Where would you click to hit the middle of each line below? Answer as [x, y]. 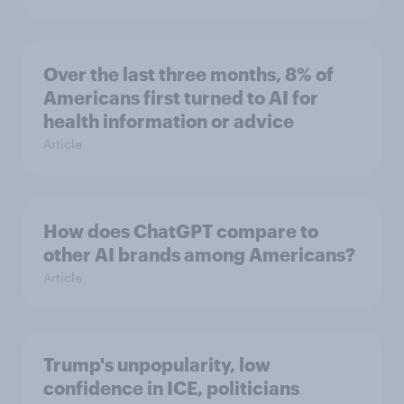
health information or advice [169, 121]
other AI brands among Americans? [199, 255]
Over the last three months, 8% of [188, 74]
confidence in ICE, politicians [171, 388]
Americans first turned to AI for [181, 98]
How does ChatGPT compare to [181, 231]
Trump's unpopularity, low [157, 365]
